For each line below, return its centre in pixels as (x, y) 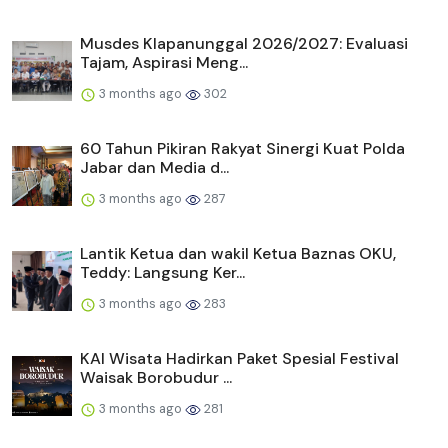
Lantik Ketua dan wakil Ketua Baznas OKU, (238, 254)
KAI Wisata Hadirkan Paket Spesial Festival (239, 359)
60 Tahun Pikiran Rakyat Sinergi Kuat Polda (242, 149)
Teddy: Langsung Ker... (162, 273)
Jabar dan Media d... (154, 168)
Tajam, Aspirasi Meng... (164, 63)
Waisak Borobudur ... (156, 378)
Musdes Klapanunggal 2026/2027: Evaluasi (244, 44)
